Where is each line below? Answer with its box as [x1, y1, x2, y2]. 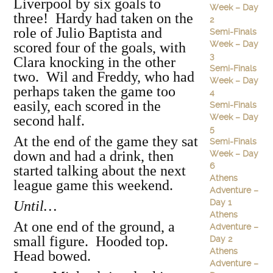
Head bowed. [13, 248, 91, 264]
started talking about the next [13, 163, 186, 179]
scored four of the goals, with [13, 40, 186, 55]
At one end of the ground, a [13, 219, 175, 235]
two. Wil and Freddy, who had [13, 69, 194, 85]
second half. [13, 113, 88, 129]
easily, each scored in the [13, 98, 161, 114]
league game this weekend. [13, 177, 173, 193]
